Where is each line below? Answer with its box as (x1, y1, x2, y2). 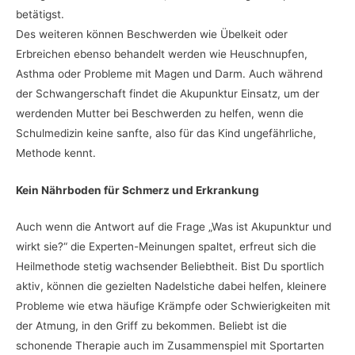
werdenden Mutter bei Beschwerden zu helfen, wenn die (16, 106, 303, 120)
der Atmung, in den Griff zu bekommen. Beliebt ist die (16, 319, 287, 333)
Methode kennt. (16, 146, 96, 159)
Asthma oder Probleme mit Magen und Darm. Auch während (16, 67, 323, 80)
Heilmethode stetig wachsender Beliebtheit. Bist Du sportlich (16, 260, 324, 273)
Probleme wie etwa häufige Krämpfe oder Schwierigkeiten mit (16, 300, 330, 313)
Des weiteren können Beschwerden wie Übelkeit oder (16, 27, 288, 40)
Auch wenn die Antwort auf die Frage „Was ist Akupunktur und (16, 220, 331, 234)
